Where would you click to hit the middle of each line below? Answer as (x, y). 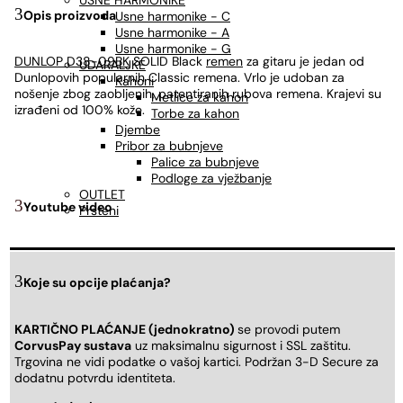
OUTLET (102, 194)
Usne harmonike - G (173, 49)
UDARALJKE (112, 65)
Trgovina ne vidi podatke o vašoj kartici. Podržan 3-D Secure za (197, 361)
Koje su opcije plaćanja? (97, 283)
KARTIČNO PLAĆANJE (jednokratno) (126, 329)
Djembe (138, 130)
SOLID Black (168, 62)
